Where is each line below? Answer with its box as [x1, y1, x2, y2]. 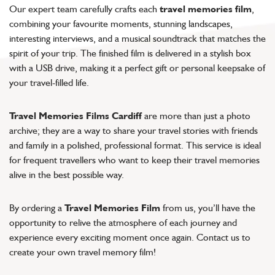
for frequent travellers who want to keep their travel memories [9, 153, 260, 166]
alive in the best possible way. [9, 168, 124, 180]
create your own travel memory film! [9, 246, 156, 258]
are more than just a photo [142, 109, 250, 122]
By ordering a [9, 201, 64, 214]
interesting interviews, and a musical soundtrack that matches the [9, 32, 266, 44]
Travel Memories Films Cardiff [9, 109, 142, 122]
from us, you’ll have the [160, 201, 255, 214]
